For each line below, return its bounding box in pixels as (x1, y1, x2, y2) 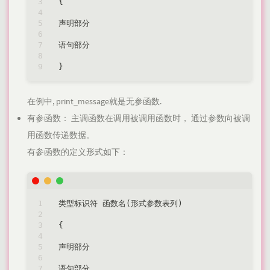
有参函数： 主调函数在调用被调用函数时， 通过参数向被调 (27, 113, 250, 124)
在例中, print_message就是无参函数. (27, 96, 162, 107)
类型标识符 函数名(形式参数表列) (58, 198, 183, 208)
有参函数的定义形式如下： (27, 146, 128, 158)
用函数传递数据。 (27, 130, 95, 141)
